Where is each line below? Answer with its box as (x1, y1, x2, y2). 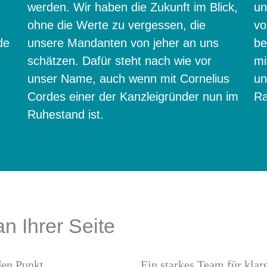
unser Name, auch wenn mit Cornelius (27, 72, 229, 85)
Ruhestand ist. (27, 108, 104, 121)
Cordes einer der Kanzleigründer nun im (27, 90, 238, 103)
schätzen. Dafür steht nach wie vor (27, 54, 212, 67)
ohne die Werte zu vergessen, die (27, 18, 206, 32)
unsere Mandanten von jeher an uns (27, 36, 219, 49)
